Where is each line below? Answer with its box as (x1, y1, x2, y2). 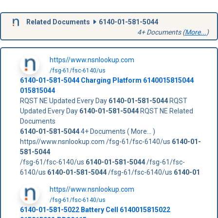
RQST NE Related (138, 107, 193, 115)
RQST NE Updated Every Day (19, 96, 109, 105)
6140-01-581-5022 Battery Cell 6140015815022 (19, 205, 170, 214)
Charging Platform (79, 76, 143, 84)
